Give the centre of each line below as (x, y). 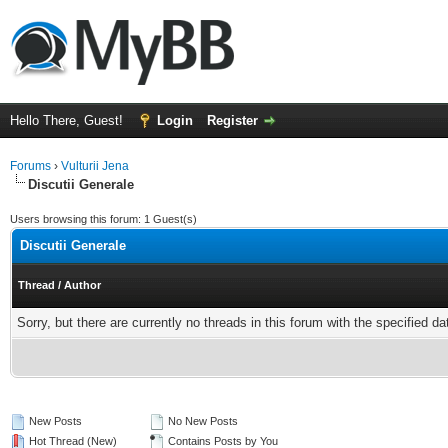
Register (232, 120)
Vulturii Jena (95, 166)
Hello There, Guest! (68, 120)
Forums (30, 166)
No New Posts (201, 421)
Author (82, 285)
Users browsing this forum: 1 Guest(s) (103, 219)
